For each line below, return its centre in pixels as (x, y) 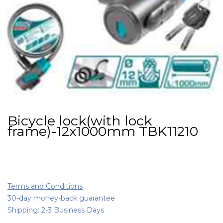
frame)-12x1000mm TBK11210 (103, 131)
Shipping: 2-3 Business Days (56, 210)
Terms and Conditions (45, 186)
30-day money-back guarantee (61, 198)
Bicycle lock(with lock (80, 120)
